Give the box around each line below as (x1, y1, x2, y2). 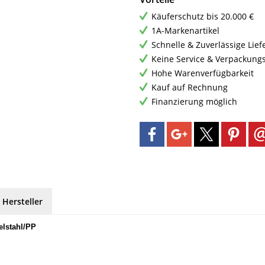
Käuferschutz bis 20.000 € (151, 10, 254, 22)
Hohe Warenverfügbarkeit (151, 67, 254, 79)
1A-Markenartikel (151, 24, 219, 36)
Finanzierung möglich (151, 95, 237, 107)
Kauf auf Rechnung (151, 81, 228, 93)
